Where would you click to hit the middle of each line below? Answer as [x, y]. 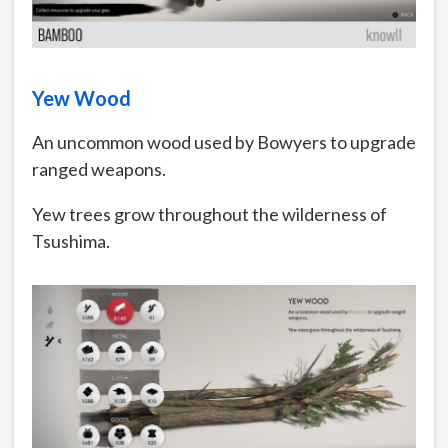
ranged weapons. [99, 168]
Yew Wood [81, 97]
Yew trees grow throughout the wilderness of [209, 213]
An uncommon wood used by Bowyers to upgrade [224, 141]
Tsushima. [71, 240]
